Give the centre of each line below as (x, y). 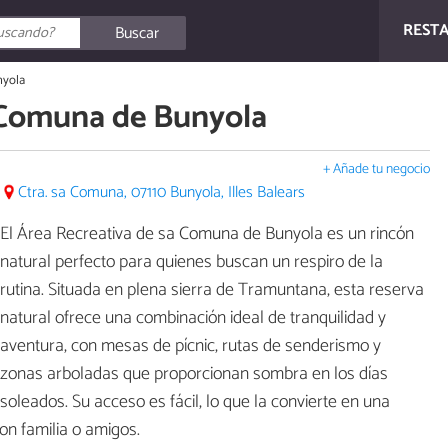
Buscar (137, 33)
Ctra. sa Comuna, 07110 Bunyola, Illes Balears (161, 192)
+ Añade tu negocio (376, 169)
